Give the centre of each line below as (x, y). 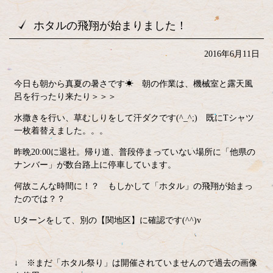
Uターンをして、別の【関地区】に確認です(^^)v (107, 220)
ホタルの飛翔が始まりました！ (110, 26)
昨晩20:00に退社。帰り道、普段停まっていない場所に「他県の (134, 152)
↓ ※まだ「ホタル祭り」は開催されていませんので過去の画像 (135, 263)
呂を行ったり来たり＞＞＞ (65, 97)
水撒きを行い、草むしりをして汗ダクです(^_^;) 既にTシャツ (134, 118)
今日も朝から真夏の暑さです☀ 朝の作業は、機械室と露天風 (133, 84)
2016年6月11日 (232, 54)
